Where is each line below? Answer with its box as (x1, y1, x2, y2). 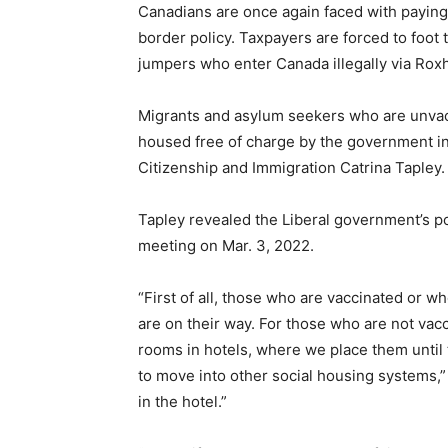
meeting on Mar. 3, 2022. (138, 236, 314, 256)
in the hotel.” (138, 392, 227, 412)
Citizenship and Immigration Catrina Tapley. (138, 158, 445, 178)
